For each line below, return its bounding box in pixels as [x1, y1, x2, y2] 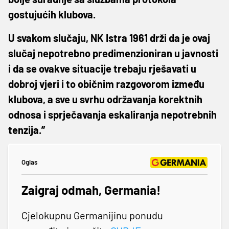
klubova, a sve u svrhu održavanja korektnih [8, 93, 202, 105]
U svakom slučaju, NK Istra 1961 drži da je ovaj [8, 31, 210, 44]
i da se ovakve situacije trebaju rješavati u [8, 62, 196, 75]
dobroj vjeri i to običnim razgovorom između [8, 77, 204, 90]
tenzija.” [8, 123, 45, 136]
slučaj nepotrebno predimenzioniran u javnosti [8, 47, 218, 59]
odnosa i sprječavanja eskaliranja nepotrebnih [8, 108, 217, 121]
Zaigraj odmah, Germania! [21, 182, 161, 197]
